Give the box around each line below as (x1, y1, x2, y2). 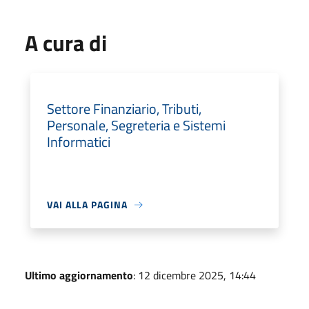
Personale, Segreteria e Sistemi (47, 114, 226, 136)
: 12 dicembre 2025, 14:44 (133, 267, 256, 283)
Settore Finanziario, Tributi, (47, 98, 201, 119)
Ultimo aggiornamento (25, 267, 133, 283)
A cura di (25, 26, 107, 59)
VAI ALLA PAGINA (47, 197, 128, 212)
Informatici (47, 131, 110, 152)
